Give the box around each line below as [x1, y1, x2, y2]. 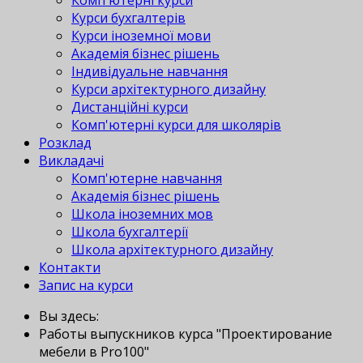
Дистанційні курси [71, 98, 188, 117]
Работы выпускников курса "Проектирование [39, 325, 332, 344]
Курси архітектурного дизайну [71, 80, 266, 99]
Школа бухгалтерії [71, 223, 188, 241]
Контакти [39, 258, 100, 277]
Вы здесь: [39, 307, 105, 326]
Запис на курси [39, 276, 133, 295]
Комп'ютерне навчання [71, 169, 222, 188]
